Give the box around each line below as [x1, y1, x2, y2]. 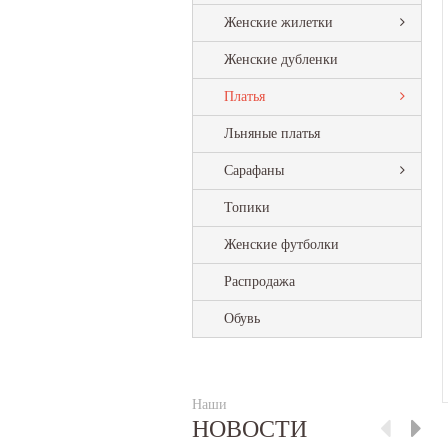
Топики [224, 200, 270, 215]
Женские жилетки [224, 15, 333, 30]
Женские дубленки [224, 52, 338, 67]
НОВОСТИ [192, 416, 307, 442]
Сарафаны [224, 163, 284, 178]
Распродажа [224, 274, 295, 289]
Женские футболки [224, 237, 339, 252]
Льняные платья [224, 126, 320, 141]
